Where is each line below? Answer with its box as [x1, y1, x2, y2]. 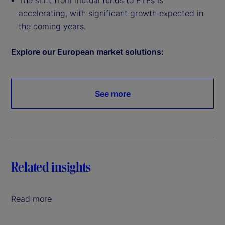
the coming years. [19, 21, 86, 32]
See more [94, 89, 131, 99]
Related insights [11, 158, 91, 175]
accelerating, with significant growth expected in [19, 8, 203, 19]
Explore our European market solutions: [11, 47, 164, 57]
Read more [11, 194, 52, 204]
